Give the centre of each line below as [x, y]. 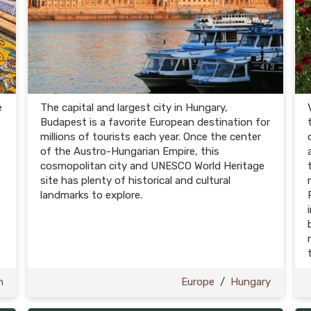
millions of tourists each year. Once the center [151, 137]
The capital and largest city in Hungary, [134, 108]
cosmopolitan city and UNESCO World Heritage [152, 166]
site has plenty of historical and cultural [135, 180]
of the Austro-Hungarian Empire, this [130, 151]
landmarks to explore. [91, 195]
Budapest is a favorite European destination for [155, 122]
